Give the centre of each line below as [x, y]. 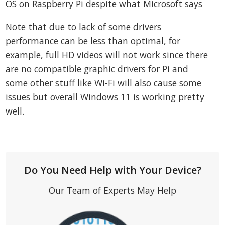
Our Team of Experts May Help [113, 190]
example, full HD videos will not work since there [107, 55]
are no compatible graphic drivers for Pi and [97, 69]
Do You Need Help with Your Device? [113, 170]
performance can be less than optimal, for [93, 41]
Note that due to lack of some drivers [84, 27]
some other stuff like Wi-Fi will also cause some [104, 83]
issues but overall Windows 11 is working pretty [105, 97]
